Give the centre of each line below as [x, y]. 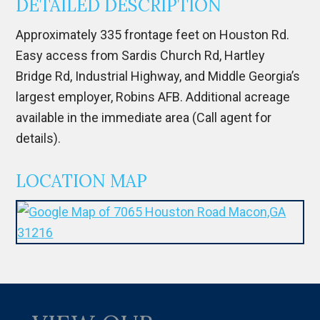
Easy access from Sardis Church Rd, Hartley [141, 55]
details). [39, 138]
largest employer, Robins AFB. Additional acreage [153, 97]
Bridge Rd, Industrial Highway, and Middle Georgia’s [158, 76]
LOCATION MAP [82, 181]
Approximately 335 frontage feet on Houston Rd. [153, 35]
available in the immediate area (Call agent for [144, 117]
